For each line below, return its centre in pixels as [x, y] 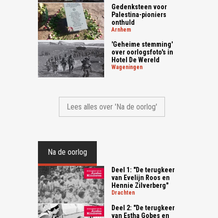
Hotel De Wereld [136, 60]
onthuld [123, 22]
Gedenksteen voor [139, 7]
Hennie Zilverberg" [140, 186]
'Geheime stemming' [142, 44]
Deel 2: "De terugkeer [143, 208]
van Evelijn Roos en [141, 178]
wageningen [129, 67]
